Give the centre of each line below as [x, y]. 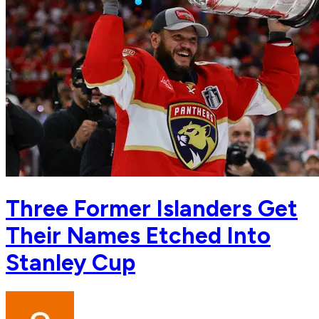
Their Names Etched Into [138, 235]
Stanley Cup [70, 262]
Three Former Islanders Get [152, 208]
